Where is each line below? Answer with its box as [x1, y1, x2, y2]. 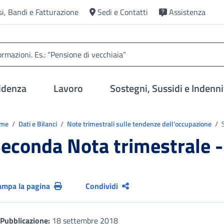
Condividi [85, 180, 118, 192]
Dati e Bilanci [18, 118, 58, 129]
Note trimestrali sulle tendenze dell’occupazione [67, 118, 213, 129]
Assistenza [169, 6, 205, 18]
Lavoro [53, 80, 83, 96]
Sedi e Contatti [97, 6, 148, 18]
